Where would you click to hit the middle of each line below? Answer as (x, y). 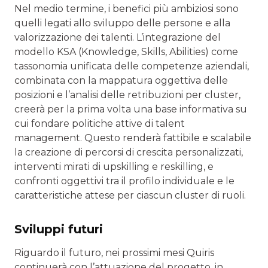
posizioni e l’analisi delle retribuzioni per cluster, (127, 95)
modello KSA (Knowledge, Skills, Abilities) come (126, 52)
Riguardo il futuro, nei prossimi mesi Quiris (114, 253)
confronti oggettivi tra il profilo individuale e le (124, 181)
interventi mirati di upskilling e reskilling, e (114, 167)
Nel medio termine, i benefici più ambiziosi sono (127, 9)
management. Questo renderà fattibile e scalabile (133, 138)
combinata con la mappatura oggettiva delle (121, 81)
